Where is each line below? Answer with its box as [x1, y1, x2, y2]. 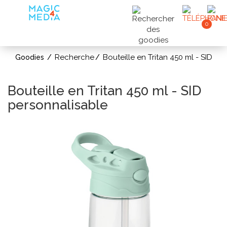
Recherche [55, 53, 94, 62]
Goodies [15, 53, 44, 61]
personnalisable [8, 97, 108, 112]
